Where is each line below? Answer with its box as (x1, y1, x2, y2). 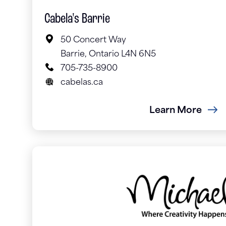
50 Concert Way (61, 36, 128, 45)
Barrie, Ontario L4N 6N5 (61, 50, 156, 59)
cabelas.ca (61, 79, 103, 87)
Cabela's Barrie (44, 12, 110, 27)
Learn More (149, 106, 202, 116)
